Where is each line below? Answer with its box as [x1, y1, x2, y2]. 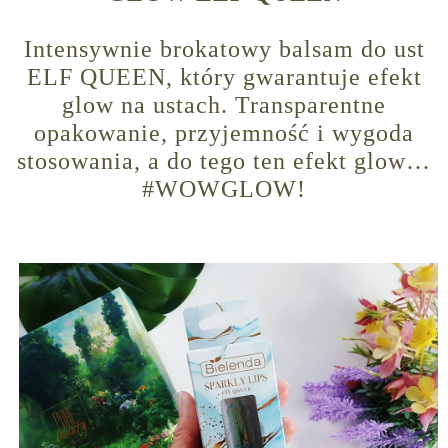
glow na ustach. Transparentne [62, 92, 386, 119]
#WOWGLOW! [142, 176, 306, 203]
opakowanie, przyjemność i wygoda [34, 120, 414, 147]
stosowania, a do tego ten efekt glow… [17, 148, 431, 175]
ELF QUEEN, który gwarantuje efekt [26, 64, 422, 91]
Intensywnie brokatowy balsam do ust [23, 36, 425, 63]
